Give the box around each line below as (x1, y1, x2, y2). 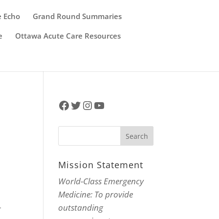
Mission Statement (58, 159, 144, 171)
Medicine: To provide (58, 189, 133, 200)
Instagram (81, 96, 137, 113)
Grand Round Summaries (33, 11, 122, 21)
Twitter (69, 96, 109, 113)
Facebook (58, 96, 110, 113)
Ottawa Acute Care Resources (15, 31, 121, 41)
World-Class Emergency (58, 175, 144, 187)
